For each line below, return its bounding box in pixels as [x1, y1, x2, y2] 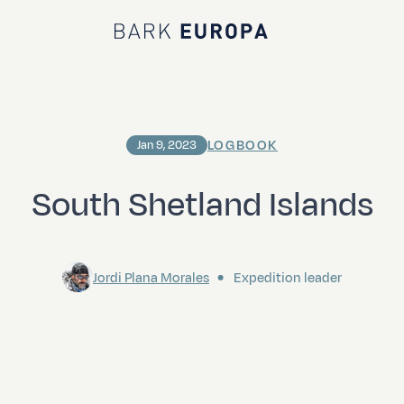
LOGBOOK [207, 135, 279, 155]
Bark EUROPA [114, 32, 213, 50]
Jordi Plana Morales [93, 268, 209, 288]
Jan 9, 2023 [136, 137, 197, 153]
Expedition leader [231, 268, 342, 288]
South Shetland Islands [31, 179, 373, 229]
